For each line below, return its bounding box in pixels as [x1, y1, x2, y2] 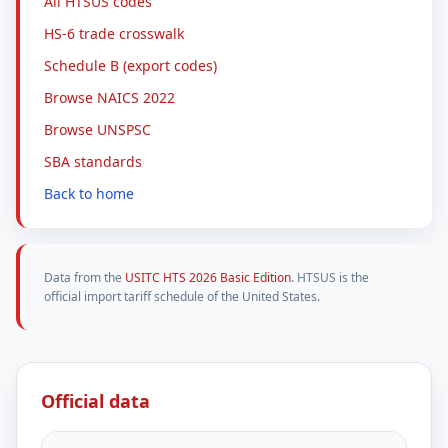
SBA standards [44, 152, 142, 171]
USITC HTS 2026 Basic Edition [125, 269, 291, 286]
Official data [41, 389, 150, 413]
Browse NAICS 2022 [44, 88, 175, 107]
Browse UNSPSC [44, 120, 151, 139]
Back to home [44, 184, 134, 203]
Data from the [44, 269, 125, 286]
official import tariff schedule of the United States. [44, 288, 320, 305]
